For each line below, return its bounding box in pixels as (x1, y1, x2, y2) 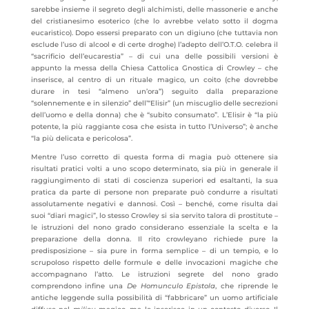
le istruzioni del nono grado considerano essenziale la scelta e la (30, 223, 279, 232)
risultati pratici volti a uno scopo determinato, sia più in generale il (30, 164, 279, 173)
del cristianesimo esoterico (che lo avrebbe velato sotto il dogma (30, 17, 279, 26)
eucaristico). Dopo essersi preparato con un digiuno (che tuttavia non (30, 28, 279, 37)
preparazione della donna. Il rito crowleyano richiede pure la (30, 235, 279, 243)
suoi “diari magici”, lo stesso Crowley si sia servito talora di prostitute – (30, 211, 279, 220)
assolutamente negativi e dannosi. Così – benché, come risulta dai (30, 199, 279, 208)
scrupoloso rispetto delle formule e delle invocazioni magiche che (30, 258, 279, 267)
